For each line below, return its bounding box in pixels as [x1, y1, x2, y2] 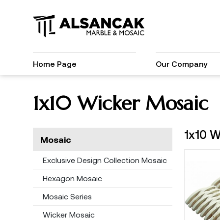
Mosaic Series [42, 192, 92, 201]
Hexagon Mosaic [42, 173, 102, 183]
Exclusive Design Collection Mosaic [42, 155, 167, 165]
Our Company [155, 59, 207, 68]
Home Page [32, 59, 77, 68]
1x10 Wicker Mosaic [32, 91, 208, 115]
